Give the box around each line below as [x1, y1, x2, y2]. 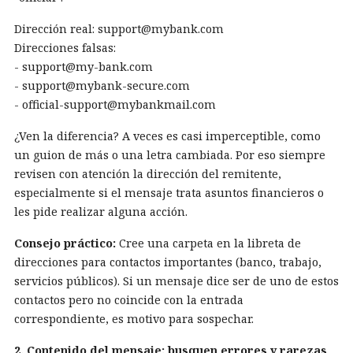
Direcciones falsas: [14, 40, 116, 56]
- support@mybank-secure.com [14, 78, 190, 94]
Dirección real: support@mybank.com [14, 21, 224, 37]
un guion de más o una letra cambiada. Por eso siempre [14, 147, 325, 163]
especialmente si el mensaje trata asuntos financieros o [14, 185, 324, 201]
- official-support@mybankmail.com [14, 97, 216, 113]
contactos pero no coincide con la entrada [14, 292, 243, 308]
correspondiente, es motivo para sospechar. [14, 311, 254, 327]
